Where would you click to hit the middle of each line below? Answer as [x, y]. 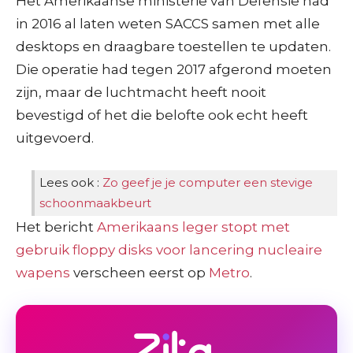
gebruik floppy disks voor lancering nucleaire [169, 249]
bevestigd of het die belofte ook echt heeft [162, 115]
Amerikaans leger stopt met [193, 227]
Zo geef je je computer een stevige [208, 182]
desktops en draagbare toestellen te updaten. [173, 46]
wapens [43, 272]
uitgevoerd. [55, 137]
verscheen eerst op [139, 272]
